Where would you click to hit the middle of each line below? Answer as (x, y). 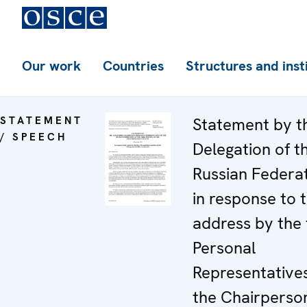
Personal (224, 248)
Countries (133, 66)
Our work (51, 66)
